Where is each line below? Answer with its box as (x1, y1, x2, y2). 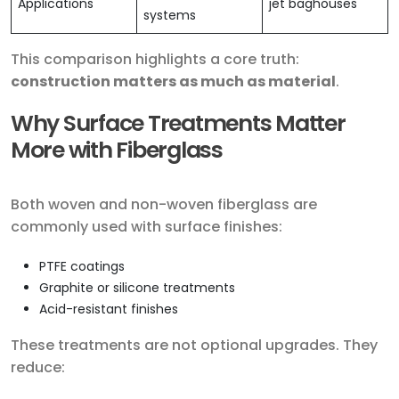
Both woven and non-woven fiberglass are (11, 194, 317, 216)
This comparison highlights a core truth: (11, 49, 299, 70)
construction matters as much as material (11, 71, 336, 93)
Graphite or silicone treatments (39, 279, 235, 297)
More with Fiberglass (11, 134, 223, 167)
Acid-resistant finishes (39, 300, 178, 319)
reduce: (11, 357, 65, 379)
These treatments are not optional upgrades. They (11, 335, 378, 356)
